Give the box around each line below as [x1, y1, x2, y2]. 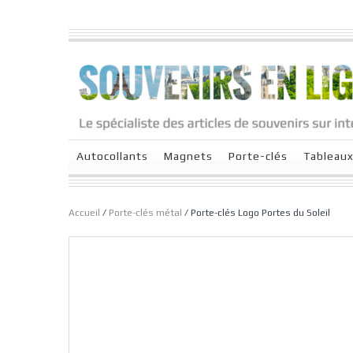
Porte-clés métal [109, 207, 182, 218]
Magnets [164, 150, 213, 162]
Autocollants [76, 150, 148, 162]
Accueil [69, 207, 100, 218]
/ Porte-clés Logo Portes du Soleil [182, 207, 330, 218]
